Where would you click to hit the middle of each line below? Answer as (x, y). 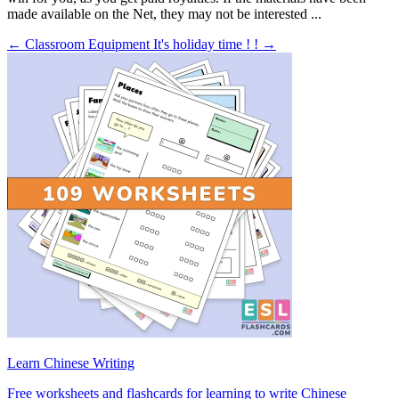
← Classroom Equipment (80, 44)
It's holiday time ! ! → (215, 44)
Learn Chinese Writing (71, 362)
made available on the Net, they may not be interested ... (164, 13)
